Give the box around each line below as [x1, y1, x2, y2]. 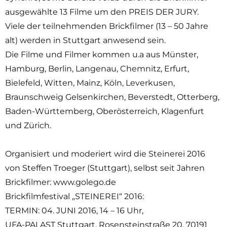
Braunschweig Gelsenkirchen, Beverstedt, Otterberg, [5, 92, 219, 102]
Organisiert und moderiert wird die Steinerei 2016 [5, 149, 205, 159]
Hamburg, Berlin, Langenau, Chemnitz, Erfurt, [5, 64, 189, 73]
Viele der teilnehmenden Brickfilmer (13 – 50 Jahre [5, 21, 208, 31]
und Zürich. [5, 121, 51, 130]
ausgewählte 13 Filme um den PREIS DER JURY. [5, 7, 199, 17]
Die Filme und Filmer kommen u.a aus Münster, [5, 50, 198, 59]
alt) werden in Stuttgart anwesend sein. [5, 35, 166, 45]
